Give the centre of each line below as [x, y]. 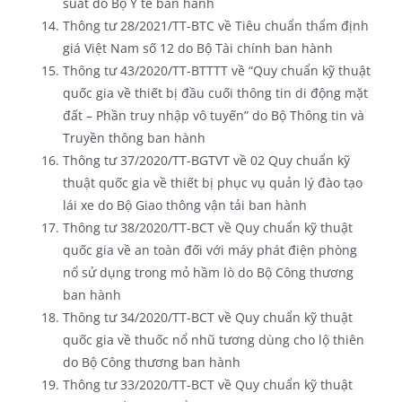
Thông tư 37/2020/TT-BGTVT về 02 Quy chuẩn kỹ [206, 160]
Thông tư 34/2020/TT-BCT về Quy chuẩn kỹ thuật [207, 317]
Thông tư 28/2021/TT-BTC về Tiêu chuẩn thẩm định [215, 25]
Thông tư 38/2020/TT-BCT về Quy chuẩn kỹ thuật [207, 227]
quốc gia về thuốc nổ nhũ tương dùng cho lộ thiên [213, 339]
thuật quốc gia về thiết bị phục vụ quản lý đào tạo [212, 182]
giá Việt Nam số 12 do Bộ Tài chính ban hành [197, 48]
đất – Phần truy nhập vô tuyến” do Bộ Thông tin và [213, 115]
